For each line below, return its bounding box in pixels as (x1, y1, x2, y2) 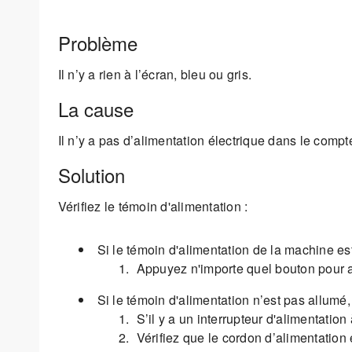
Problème (57, 28, 137, 57)
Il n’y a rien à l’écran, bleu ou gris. (57, 64, 251, 83)
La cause (57, 94, 134, 123)
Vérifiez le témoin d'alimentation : (57, 197, 248, 216)
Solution (57, 160, 125, 189)
